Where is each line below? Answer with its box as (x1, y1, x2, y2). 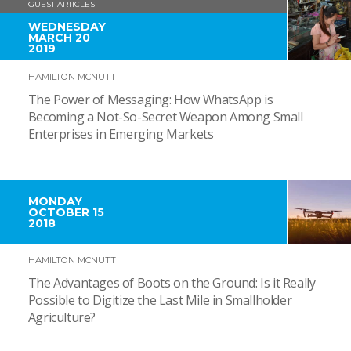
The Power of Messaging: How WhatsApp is (27, 91, 273, 109)
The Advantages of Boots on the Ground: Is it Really (27, 274, 316, 292)
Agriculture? (27, 309, 96, 327)
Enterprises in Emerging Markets (27, 125, 214, 143)
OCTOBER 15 (27, 205, 104, 220)
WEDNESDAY (27, 19, 106, 34)
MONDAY (27, 194, 82, 209)
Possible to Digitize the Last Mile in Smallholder (27, 291, 292, 309)
